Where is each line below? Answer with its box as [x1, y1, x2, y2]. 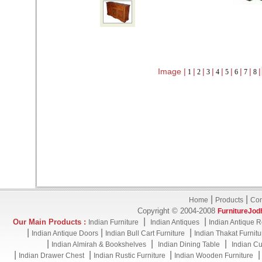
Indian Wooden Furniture [174, 251, 253, 260]
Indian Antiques [150, 218, 199, 226]
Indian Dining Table [157, 240, 220, 249]
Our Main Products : [13, 218, 86, 226]
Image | [157, 67, 186, 76]
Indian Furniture [88, 218, 139, 226]
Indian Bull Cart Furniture [105, 229, 185, 237]
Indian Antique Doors [32, 229, 98, 237]
